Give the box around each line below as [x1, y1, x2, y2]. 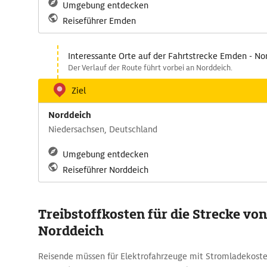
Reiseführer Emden [63, 15, 136, 26]
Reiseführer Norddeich [63, 164, 148, 175]
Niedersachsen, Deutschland [48, 124, 157, 135]
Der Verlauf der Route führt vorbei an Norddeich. [68, 63, 232, 73]
